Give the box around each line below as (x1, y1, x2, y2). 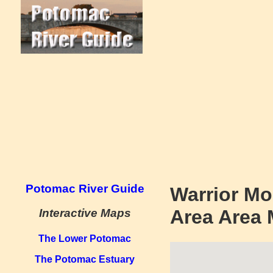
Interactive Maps (38, 207, 131, 220)
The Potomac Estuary (35, 253, 135, 264)
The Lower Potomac (38, 233, 132, 244)
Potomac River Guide (25, 182, 144, 195)
